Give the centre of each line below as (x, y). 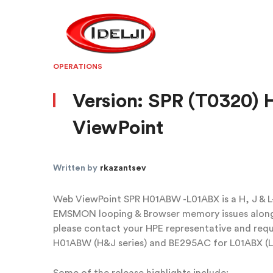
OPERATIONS (78, 66)
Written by (76, 168)
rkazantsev (123, 168)
